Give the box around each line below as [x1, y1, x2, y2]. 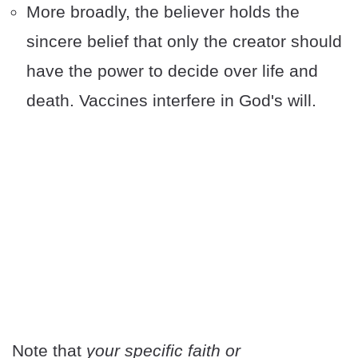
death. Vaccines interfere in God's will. [26, 91, 316, 110]
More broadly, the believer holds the [26, 2, 300, 22]
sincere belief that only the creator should [26, 32, 342, 51]
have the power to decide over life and [26, 62, 318, 81]
